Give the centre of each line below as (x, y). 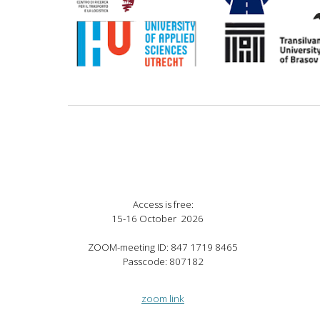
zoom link (163, 299)
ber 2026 (182, 219)
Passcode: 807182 (163, 261)
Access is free (162, 204)
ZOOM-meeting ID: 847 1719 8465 (163, 247)
